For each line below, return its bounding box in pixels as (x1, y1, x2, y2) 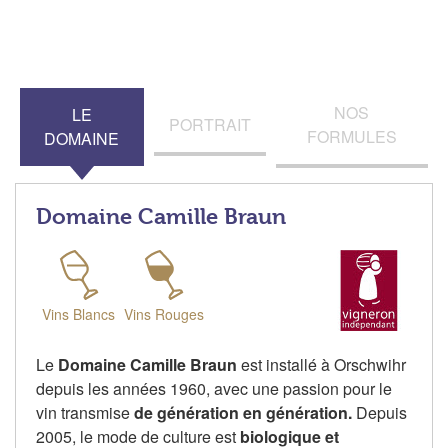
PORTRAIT (168, 113, 251, 137)
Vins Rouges (123, 304, 204, 325)
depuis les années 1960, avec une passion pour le (36, 377, 392, 401)
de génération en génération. (134, 401, 352, 425)
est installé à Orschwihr (237, 353, 406, 377)
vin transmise (36, 401, 134, 425)
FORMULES (306, 125, 397, 149)
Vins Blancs (42, 304, 115, 325)
